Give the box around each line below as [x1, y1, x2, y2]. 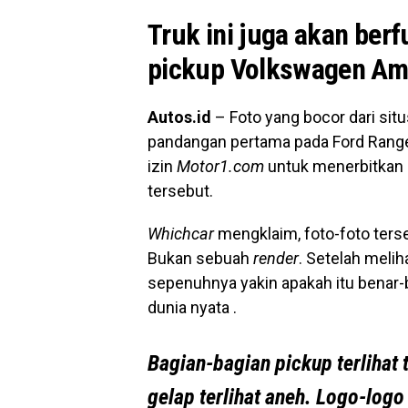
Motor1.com [177, 157, 264, 177]
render [253, 249, 299, 269]
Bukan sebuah [148, 249, 253, 269]
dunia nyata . [148, 298, 237, 318]
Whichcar [148, 224, 218, 244]
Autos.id [148, 107, 211, 127]
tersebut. [148, 181, 213, 201]
